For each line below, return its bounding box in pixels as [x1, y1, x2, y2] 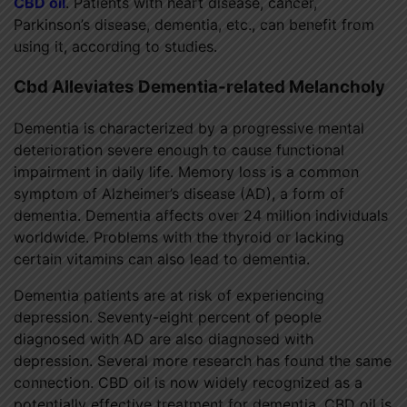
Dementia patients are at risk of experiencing [14, 285, 324, 304]
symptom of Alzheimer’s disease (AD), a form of [14, 184, 344, 203]
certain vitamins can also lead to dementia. [14, 249, 310, 268]
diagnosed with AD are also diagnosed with [14, 329, 313, 348]
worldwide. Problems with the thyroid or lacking [14, 227, 344, 246]
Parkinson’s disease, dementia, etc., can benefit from [14, 15, 374, 35]
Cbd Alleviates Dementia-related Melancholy [14, 75, 385, 97]
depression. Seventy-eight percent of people [14, 307, 322, 326]
